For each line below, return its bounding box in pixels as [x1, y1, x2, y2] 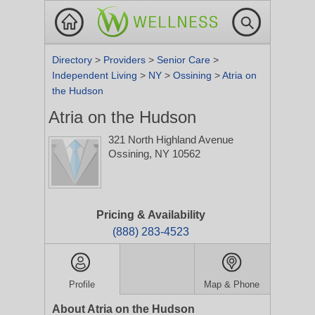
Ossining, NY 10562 [108, 148, 200, 160]
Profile [69, 279, 96, 290]
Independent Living [52, 70, 140, 81]
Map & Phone [204, 279, 260, 290]
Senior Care [157, 54, 213, 65]
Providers [103, 54, 148, 65]
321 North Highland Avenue [108, 134, 233, 146]
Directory [52, 54, 95, 65]
